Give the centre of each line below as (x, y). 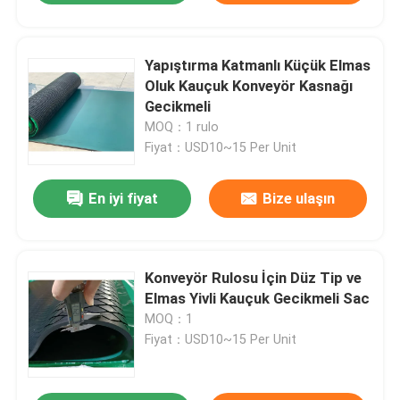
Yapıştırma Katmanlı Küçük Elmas (258, 65)
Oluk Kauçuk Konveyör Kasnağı (249, 85)
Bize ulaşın (298, 199)
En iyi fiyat (123, 199)
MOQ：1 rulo (182, 126)
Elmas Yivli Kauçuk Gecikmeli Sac (258, 299)
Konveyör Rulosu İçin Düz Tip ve (254, 278)
